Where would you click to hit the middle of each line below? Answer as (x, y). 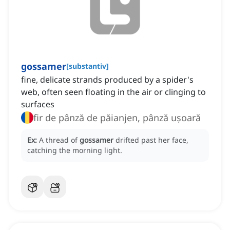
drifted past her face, (152, 140)
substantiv (88, 66)
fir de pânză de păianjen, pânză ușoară (117, 118)
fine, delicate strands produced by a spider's (107, 80)
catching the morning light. (75, 150)
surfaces (38, 104)
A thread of (59, 140)
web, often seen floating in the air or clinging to (113, 92)
